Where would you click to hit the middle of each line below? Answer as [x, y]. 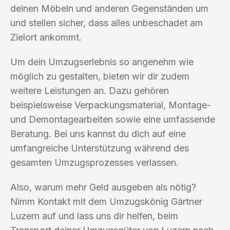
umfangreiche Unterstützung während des [100, 148]
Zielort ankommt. [46, 37]
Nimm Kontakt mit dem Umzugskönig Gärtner [106, 201]
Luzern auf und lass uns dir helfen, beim [94, 216]
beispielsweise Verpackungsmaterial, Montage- [111, 105]
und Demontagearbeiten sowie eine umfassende [113, 119]
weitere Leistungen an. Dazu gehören [90, 90]
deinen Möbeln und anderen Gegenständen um [109, 8]
